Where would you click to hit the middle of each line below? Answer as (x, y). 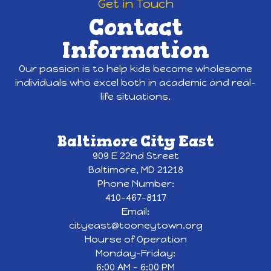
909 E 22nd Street (135, 156)
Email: (135, 212)
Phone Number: (135, 184)
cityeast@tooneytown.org (135, 226)
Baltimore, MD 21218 (135, 170)
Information (135, 51)
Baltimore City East (135, 141)
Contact (135, 28)
